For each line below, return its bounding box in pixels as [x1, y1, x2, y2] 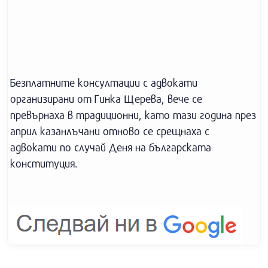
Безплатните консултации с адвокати [10, 76, 197, 89]
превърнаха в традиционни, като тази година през [10, 108, 256, 121]
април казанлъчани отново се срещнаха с [10, 124, 209, 138]
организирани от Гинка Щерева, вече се [10, 92, 202, 105]
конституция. [10, 157, 78, 170]
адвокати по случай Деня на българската [10, 141, 211, 154]
